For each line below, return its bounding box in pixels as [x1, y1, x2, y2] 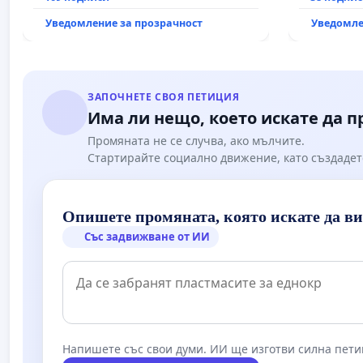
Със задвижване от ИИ [84, 229, 211, 245]
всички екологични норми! [33, 23, 206, 40]
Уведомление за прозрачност [45, 16, 203, 31]
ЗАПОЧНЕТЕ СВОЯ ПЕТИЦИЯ [88, 90, 240, 105]
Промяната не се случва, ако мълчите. [88, 133, 305, 149]
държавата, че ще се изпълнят [33, 6, 228, 23]
